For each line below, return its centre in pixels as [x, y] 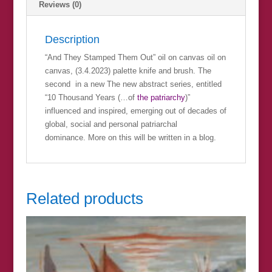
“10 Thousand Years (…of [91, 98]
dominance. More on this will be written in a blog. [130, 138]
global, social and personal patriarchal [111, 124]
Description [72, 40]
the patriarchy [161, 98]
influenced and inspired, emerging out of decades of [135, 111]
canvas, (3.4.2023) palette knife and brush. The [128, 71]
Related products [84, 199]
